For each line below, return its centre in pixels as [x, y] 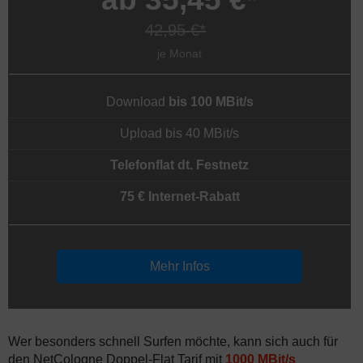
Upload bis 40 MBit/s [179, 133]
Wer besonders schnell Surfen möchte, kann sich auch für [173, 342]
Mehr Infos [179, 266]
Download [137, 102]
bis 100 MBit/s [211, 102]
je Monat [179, 53]
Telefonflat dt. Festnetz [179, 165]
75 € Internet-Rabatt [179, 196]
